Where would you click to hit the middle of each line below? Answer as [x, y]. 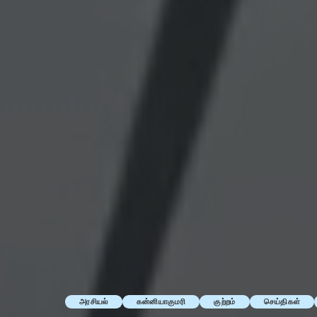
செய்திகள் [282, 301]
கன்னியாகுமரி [161, 301]
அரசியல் [94, 301]
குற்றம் [225, 301]
